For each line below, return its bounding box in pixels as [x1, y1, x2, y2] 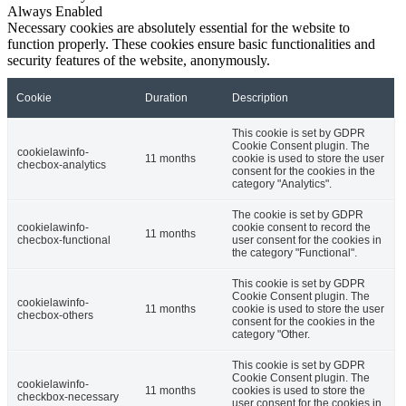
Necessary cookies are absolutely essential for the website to [7, 20, 350, 36]
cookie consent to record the [232, 221, 371, 235]
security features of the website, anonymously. [7, 53, 270, 69]
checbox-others [17, 309, 93, 323]
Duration [145, 92, 188, 105]
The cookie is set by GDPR [232, 208, 363, 222]
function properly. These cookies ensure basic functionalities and [7, 36, 375, 53]
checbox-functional [17, 234, 111, 247]
